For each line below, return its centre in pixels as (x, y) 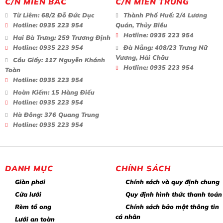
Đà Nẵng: (138, 47)
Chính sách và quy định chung (172, 181)
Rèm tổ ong (33, 206)
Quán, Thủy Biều (141, 25)
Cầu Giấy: (28, 59)
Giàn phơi (30, 181)
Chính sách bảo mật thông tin (172, 206)
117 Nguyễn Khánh (74, 59)
